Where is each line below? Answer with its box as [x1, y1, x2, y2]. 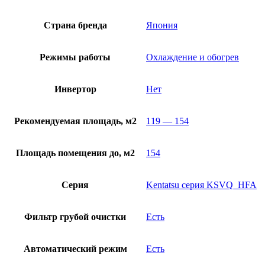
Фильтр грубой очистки [24, 212, 126, 222]
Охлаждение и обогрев [146, 52, 239, 63]
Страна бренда [43, 20, 107, 31]
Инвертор [54, 84, 96, 95]
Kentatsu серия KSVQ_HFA [146, 180, 257, 190]
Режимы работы [40, 52, 111, 63]
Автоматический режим [23, 244, 127, 254]
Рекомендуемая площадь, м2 [14, 116, 137, 127]
